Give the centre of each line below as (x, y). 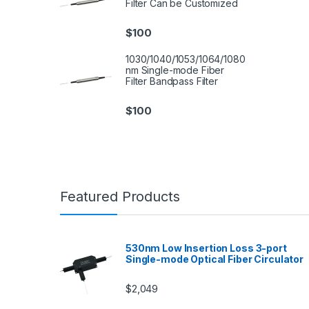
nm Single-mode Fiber (175, 70)
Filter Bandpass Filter (172, 81)
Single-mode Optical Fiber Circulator (215, 259)
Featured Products (120, 196)
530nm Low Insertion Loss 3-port (206, 248)
